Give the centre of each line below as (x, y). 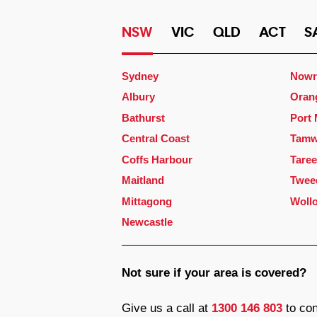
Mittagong (146, 201)
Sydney (140, 76)
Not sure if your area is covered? (214, 272)
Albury (138, 97)
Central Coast (155, 139)
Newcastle (147, 222)
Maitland (143, 180)
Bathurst (143, 117)
